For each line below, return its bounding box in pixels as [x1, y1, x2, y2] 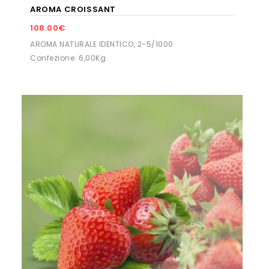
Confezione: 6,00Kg [30, 53, 106, 64]
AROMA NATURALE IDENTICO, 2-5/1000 [30, 39, 174, 50]
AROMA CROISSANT [30, 4, 116, 16]
